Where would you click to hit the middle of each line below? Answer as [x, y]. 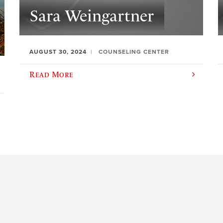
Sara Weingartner [92, 16]
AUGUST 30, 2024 [58, 52]
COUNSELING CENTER [134, 52]
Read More [52, 74]
